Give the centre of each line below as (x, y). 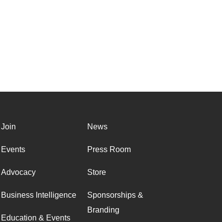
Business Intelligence (39, 195)
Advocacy (18, 172)
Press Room (109, 149)
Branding (103, 210)
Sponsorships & (115, 195)
